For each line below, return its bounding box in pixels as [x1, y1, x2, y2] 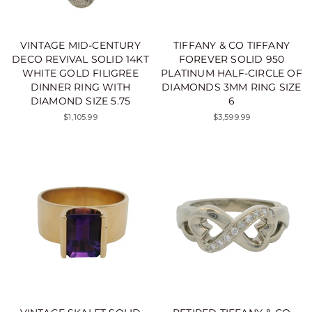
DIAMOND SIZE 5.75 [30, 94, 131, 107]
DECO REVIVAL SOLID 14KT [12, 52, 149, 65]
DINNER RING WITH [30, 80, 131, 93]
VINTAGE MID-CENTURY [20, 38, 141, 52]
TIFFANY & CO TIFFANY [173, 38, 290, 52]
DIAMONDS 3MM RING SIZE [162, 80, 302, 93]
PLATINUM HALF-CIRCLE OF [161, 66, 302, 79]
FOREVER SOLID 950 [178, 52, 285, 65]
